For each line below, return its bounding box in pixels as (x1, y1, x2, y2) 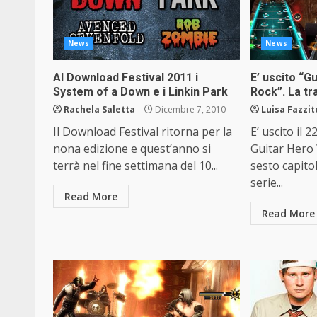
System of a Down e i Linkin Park (53, 85, 228, 98)
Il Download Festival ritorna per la (53, 124, 232, 139)
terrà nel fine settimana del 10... (53, 158, 218, 173)
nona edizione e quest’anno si (53, 141, 211, 156)
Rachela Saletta (64, 103, 135, 115)
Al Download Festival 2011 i (53, 71, 198, 84)
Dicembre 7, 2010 (153, 103, 226, 115)
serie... (250, 175, 284, 190)
